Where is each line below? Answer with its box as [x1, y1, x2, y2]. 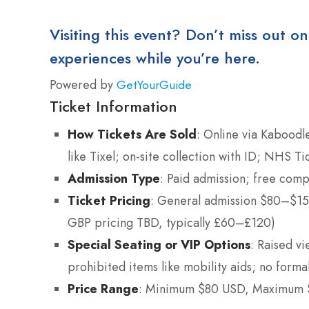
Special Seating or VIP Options [68, 235, 250, 253]
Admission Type [68, 169, 160, 187]
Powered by [50, 75, 117, 94]
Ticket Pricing [68, 191, 150, 209]
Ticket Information [50, 94, 177, 117]
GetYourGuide [117, 76, 192, 93]
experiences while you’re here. [50, 46, 260, 69]
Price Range [68, 279, 139, 297]
